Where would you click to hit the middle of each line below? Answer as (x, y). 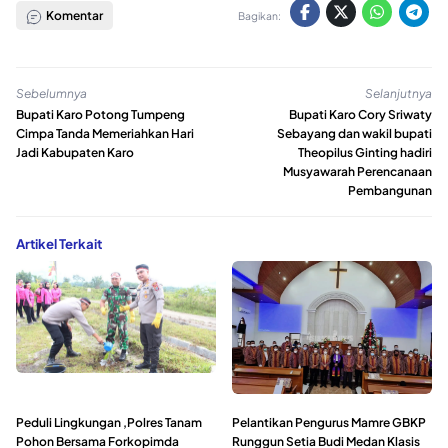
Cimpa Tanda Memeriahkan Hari (105, 134)
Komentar (73, 16)
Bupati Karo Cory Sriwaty (360, 115)
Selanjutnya (398, 93)
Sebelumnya (51, 93)
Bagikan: (260, 15)
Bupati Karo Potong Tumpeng (100, 115)
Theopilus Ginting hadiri (365, 153)
